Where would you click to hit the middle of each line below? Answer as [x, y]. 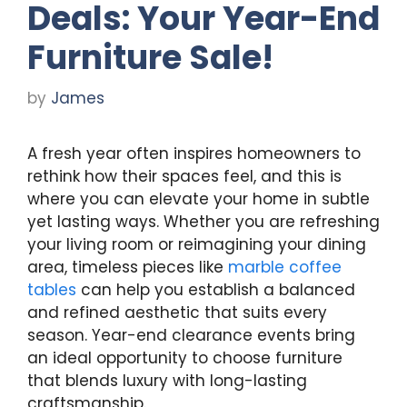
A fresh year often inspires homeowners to [194, 154]
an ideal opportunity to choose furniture [185, 358]
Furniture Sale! [150, 57]
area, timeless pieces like [128, 268]
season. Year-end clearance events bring [191, 336]
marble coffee [285, 268]
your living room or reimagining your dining [197, 245]
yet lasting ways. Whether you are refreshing [203, 222]
